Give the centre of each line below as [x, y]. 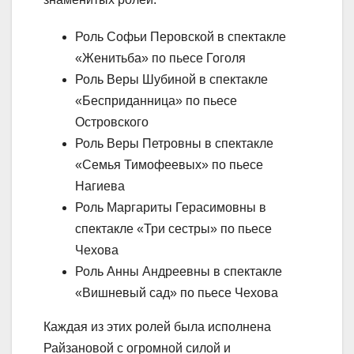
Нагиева [100, 186]
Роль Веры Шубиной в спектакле [171, 79]
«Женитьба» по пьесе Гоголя [160, 58]
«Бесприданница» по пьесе [156, 100]
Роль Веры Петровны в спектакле [174, 143]
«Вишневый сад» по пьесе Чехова [177, 292]
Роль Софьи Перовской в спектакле [181, 36]
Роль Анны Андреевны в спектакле [179, 271]
